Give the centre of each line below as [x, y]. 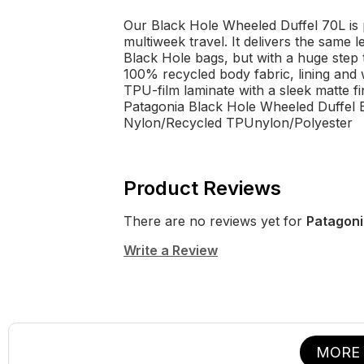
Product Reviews [202, 188]
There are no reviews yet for [215, 221]
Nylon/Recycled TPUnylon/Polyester [238, 122]
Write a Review [171, 250]
